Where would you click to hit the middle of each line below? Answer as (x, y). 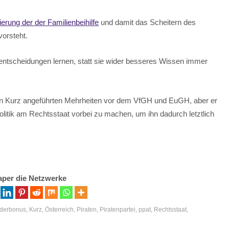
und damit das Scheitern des (147, 22)
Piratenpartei (118, 210)
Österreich (60, 210)
